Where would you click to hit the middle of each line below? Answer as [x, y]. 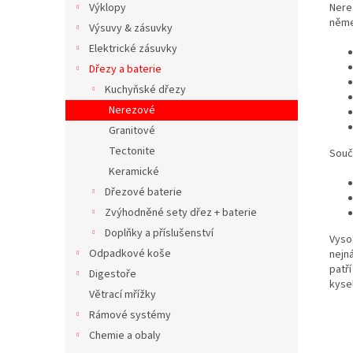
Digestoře [113, 274]
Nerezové [132, 110]
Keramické [134, 172]
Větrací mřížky [123, 295]
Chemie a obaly [125, 336]
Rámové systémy [130, 315]
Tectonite [132, 151]
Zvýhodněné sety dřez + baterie [181, 213]
